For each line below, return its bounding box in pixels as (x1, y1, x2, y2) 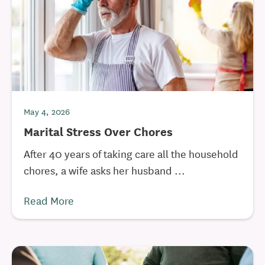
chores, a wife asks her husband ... (24, 162, 185, 177)
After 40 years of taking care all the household (24, 146, 238, 161)
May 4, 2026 (24, 105, 70, 118)
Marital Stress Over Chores (24, 122, 173, 140)
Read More (24, 192, 74, 208)
